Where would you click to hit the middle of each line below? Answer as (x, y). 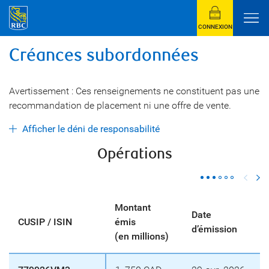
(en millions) (142, 236)
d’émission (214, 229)
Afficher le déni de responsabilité (130, 129)
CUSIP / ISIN (45, 222)
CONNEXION (215, 27)
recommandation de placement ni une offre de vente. (120, 105)
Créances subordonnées (104, 56)
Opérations (134, 154)
